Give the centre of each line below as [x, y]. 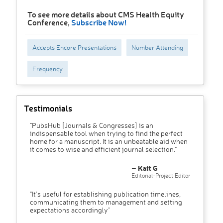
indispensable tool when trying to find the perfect [106, 133]
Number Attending [157, 48]
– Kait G [145, 168]
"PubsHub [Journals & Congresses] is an [92, 125]
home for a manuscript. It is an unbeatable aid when [109, 141]
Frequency [48, 69]
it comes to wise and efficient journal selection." [103, 149]
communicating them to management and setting [106, 202]
